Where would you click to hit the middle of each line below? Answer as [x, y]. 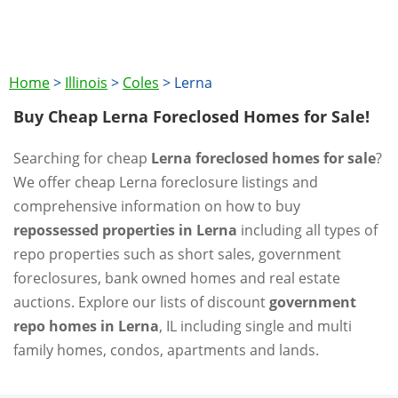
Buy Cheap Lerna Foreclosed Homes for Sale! [191, 116]
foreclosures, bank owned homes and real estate [177, 278]
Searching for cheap [82, 158]
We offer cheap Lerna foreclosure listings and [166, 182]
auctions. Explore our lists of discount [141, 302]
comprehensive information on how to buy [157, 206]
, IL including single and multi [255, 326]
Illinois [86, 83]
